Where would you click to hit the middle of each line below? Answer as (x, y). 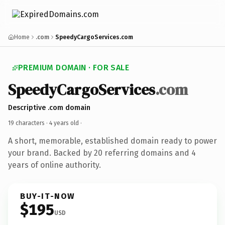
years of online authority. (54, 165)
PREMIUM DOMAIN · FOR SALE (74, 68)
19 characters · (29, 123)
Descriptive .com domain (49, 107)
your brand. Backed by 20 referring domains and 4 (102, 153)
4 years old (64, 123)
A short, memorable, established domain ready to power (113, 141)
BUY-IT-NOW (48, 196)
